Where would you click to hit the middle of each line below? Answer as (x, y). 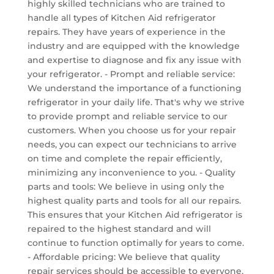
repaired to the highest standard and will (119, 228)
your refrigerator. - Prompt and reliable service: (131, 74)
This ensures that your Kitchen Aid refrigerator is (135, 214)
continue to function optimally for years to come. (135, 243)
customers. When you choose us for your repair (131, 130)
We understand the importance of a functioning (134, 88)
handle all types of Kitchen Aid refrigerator (121, 17)
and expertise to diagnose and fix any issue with (134, 60)
